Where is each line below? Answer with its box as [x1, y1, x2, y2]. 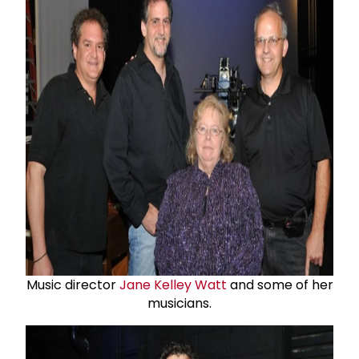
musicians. [147, 293, 212, 313]
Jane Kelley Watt [119, 275, 227, 294]
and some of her [226, 275, 333, 294]
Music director [26, 275, 119, 294]
